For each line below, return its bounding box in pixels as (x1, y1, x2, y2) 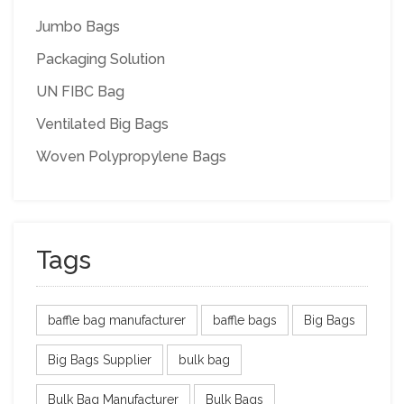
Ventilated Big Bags (36, 115, 169, 133)
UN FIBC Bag (36, 82, 124, 100)
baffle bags (213, 312, 277, 327)
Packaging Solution (36, 50, 165, 68)
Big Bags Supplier (48, 352, 151, 367)
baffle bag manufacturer (48, 312, 186, 327)
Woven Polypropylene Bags (36, 147, 226, 165)
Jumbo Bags (36, 17, 120, 35)
